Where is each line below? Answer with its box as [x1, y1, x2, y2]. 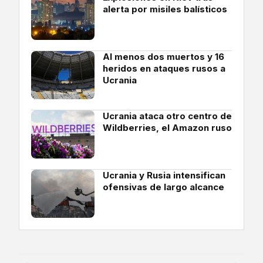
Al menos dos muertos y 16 [103, 51, 224, 63]
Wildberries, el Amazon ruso [103, 122, 232, 134]
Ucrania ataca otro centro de [103, 110, 232, 122]
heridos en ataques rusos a [103, 63, 225, 75]
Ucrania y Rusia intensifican [103, 170, 225, 181]
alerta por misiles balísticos [103, 4, 227, 15]
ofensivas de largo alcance [103, 181, 224, 193]
